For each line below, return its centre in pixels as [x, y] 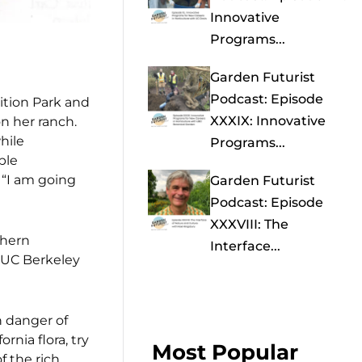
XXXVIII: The [249, 225]
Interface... [245, 246]
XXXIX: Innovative [267, 121]
